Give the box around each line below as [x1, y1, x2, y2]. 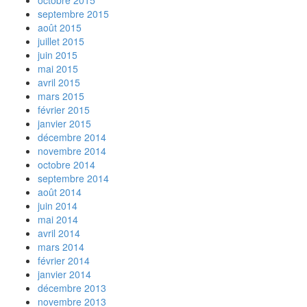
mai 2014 [38, 212, 78, 226]
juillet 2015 [38, 34, 84, 48]
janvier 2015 [38, 116, 91, 130]
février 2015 [38, 103, 90, 116]
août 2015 [38, 21, 82, 34]
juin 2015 [38, 48, 77, 62]
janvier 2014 [38, 267, 91, 281]
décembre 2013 [38, 281, 106, 295]
